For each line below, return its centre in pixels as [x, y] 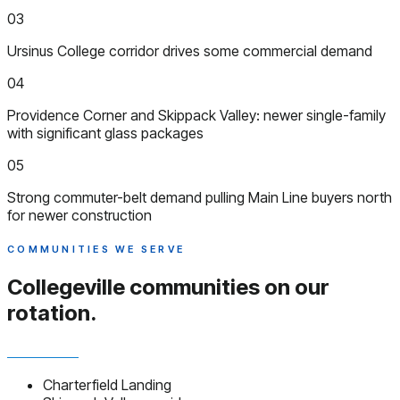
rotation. [52, 312]
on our [297, 287]
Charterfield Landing [107, 384]
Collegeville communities [136, 287]
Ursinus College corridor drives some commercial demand [190, 50]
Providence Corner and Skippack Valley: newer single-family [196, 115]
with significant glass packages [105, 133]
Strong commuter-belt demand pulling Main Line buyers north [200, 197]
